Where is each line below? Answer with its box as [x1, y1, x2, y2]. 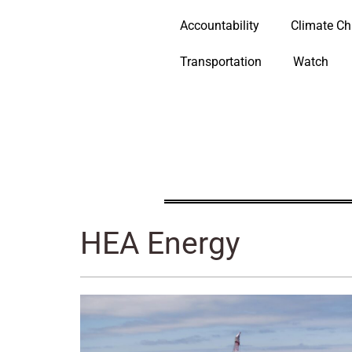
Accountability [179, 18, 259, 33]
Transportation [179, 54, 262, 69]
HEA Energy [80, 225, 240, 262]
